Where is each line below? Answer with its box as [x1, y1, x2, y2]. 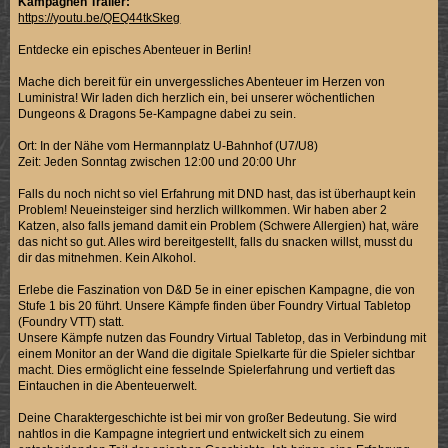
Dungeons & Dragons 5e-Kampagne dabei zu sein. [18, 106, 297, 121]
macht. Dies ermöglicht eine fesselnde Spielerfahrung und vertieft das [18, 362, 396, 377]
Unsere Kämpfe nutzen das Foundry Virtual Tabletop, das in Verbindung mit [18, 330, 427, 345]
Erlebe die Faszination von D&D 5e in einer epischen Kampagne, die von [18, 282, 416, 297]
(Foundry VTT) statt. [18, 314, 125, 329]
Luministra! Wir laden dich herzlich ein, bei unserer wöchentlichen [18, 90, 376, 105]
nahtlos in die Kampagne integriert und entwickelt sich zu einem [18, 426, 365, 441]
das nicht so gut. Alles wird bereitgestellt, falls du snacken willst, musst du [18, 234, 414, 249]
